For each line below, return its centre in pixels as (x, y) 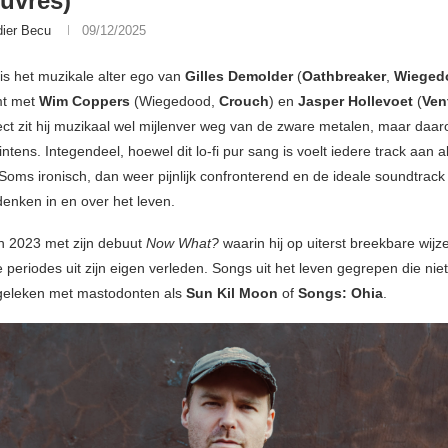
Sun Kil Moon (232, 293)
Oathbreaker (344, 76)
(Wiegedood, (174, 101)
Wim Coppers (84, 101)
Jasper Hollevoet (355, 101)
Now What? (184, 243)
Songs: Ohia (340, 293)
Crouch (244, 101)
